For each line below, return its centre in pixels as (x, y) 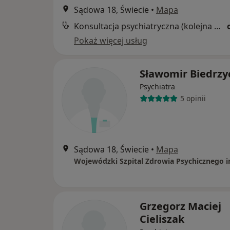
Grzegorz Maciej (180, 206)
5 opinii (193, 99)
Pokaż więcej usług (111, 40)
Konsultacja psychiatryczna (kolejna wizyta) (217, 26)
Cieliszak (162, 219)
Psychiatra (157, 86)
